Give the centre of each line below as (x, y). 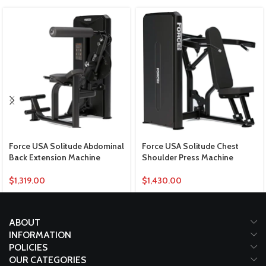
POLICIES (28, 248)
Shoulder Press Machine (188, 158)
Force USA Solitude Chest (190, 146)
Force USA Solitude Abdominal (66, 146)
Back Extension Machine (55, 158)
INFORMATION (40, 235)
